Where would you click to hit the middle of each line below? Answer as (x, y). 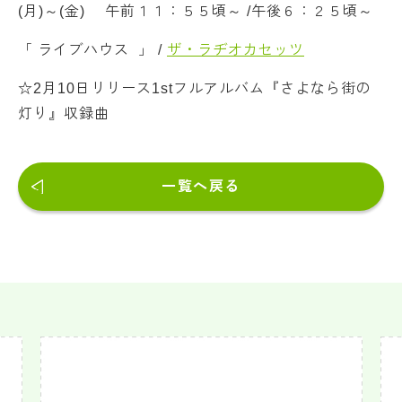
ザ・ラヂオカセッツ (236, 50)
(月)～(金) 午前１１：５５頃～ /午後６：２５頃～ (196, 11)
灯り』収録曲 (64, 114)
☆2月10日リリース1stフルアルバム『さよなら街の (195, 88)
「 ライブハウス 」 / (92, 50)
